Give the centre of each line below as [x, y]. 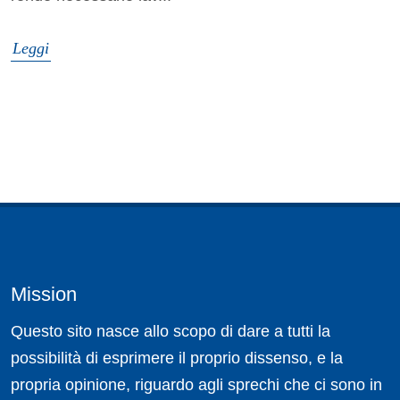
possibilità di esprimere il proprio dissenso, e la [177, 358]
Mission [44, 295]
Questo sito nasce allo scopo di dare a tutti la [171, 332]
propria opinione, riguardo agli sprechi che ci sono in [196, 385]
